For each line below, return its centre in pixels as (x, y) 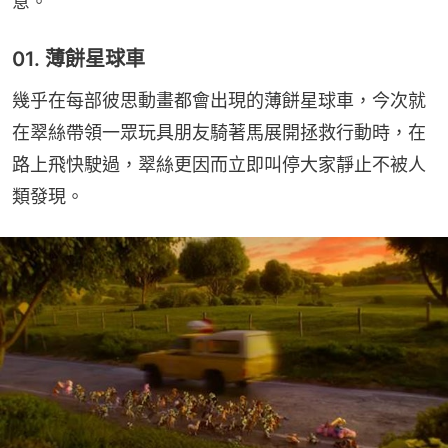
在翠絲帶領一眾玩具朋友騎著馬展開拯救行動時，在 (219, 133)
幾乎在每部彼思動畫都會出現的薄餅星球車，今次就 (219, 101)
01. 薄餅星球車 (78, 59)
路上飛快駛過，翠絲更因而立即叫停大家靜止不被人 (219, 165)
